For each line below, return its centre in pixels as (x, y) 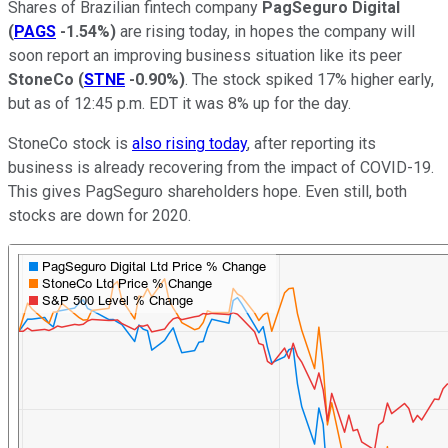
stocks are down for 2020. (99, 215)
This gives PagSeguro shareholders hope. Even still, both (207, 191)
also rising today (189, 143)
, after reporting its (311, 143)
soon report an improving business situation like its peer (205, 55)
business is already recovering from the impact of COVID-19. (221, 167)
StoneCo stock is (70, 143)
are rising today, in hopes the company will (265, 31)
